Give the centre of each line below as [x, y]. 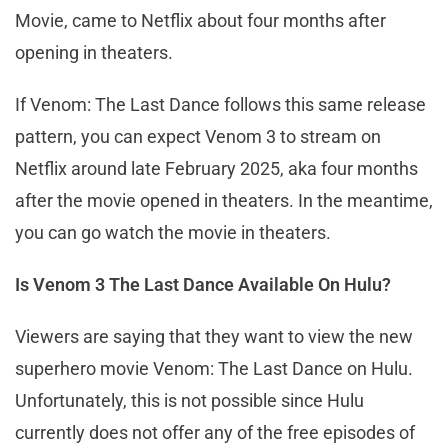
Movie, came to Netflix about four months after [200, 20]
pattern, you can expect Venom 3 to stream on [198, 136]
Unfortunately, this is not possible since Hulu [189, 400]
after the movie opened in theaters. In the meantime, [224, 200]
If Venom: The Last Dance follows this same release [220, 104]
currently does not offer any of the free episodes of [215, 432]
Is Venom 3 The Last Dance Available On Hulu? [203, 284]
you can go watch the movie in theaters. [173, 232]
